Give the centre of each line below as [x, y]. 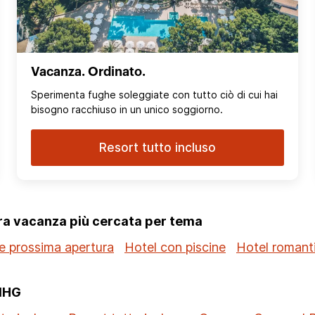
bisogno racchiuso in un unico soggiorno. [127, 110]
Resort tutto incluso [157, 148]
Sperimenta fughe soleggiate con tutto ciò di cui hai [154, 95]
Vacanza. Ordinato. [88, 72]
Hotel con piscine [175, 247]
